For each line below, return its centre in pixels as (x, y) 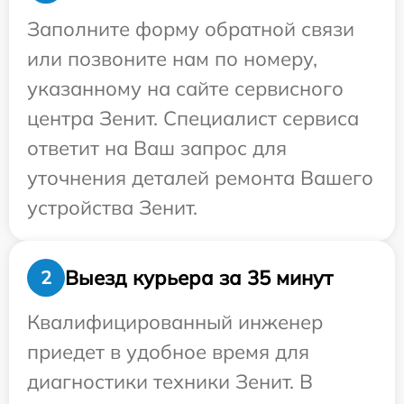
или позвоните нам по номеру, (172, 59)
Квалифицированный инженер (175, 322)
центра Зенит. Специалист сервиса (193, 118)
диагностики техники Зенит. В (170, 381)
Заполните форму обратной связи (191, 29)
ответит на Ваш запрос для (157, 148)
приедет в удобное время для (168, 352)
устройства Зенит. (112, 207)
